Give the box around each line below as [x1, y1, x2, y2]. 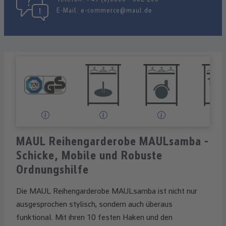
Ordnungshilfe [16, 162, 89, 177]
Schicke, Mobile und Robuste [16, 148, 162, 163]
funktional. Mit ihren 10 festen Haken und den [16, 212, 173, 222]
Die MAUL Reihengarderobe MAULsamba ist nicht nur [16, 186, 197, 196]
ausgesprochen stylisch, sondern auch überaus [16, 199, 173, 209]
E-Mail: [56, 6, 81, 14]
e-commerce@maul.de [81, 6, 152, 14]
